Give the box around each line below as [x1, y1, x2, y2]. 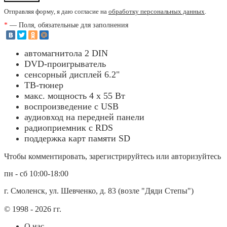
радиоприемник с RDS [24, 122, 113, 133]
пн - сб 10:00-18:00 [4, 169, 68, 178]
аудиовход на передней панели [24, 111, 144, 122]
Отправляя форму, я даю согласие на [4, 8, 108, 16]
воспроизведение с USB [24, 101, 119, 111]
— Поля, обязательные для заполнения [8, 21, 128, 29]
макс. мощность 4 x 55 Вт [24, 90, 125, 101]
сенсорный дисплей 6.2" [24, 69, 120, 80]
